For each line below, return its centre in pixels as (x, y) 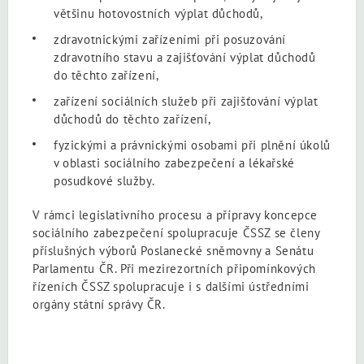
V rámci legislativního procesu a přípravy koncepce (175, 214)
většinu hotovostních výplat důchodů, (158, 13)
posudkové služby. (104, 180)
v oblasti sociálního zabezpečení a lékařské (174, 162)
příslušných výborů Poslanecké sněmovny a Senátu (173, 250)
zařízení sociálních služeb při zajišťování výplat (186, 101)
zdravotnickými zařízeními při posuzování (170, 39)
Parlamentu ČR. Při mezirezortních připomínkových (174, 268)
